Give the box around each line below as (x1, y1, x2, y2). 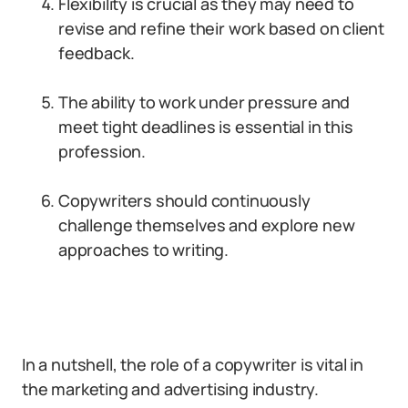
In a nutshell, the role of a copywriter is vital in (22, 353, 363, 375)
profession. (58, 140, 147, 162)
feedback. (58, 42, 135, 64)
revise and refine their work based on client (58, 17, 385, 39)
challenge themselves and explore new (58, 214, 355, 236)
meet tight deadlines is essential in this (58, 116, 353, 138)
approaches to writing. (58, 239, 229, 260)
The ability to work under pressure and (58, 91, 351, 113)
